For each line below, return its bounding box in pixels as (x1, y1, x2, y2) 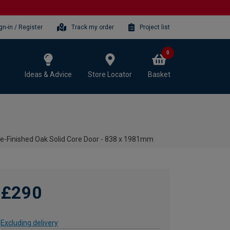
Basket (148, 70, 170, 79)
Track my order (71, 23, 114, 31)
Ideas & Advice (25, 70, 72, 79)
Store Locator (88, 70, 132, 79)
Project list (140, 23, 170, 31)
